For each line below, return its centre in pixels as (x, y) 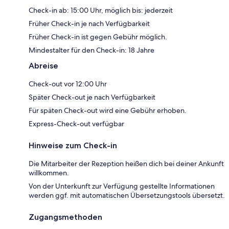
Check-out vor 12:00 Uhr (68, 84)
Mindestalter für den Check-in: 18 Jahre (91, 50)
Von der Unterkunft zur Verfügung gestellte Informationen (122, 186)
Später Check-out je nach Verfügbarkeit (92, 97)
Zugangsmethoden (65, 217)
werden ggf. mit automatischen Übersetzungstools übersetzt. (127, 195)
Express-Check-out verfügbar (76, 123)
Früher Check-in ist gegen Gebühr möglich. (98, 37)
